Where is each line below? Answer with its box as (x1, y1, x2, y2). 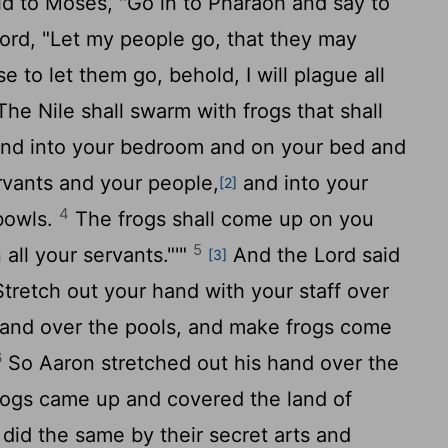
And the (227, 243, 315, 267)
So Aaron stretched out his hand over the (2, 351, 400, 375)
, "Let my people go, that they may (30, 27, 358, 51)
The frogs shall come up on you (69, 207, 375, 231)
